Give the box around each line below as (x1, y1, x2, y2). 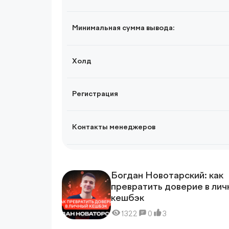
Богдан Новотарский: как (110, 171, 223, 181)
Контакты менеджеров (72, 124, 155, 131)
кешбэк (110, 194, 144, 203)
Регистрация (72, 90, 118, 98)
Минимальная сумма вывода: (72, 25, 174, 32)
